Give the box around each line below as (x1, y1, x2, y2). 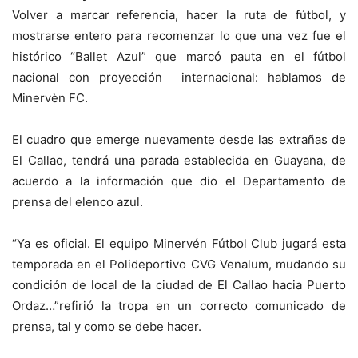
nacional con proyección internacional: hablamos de (12, 70, 346, 86)
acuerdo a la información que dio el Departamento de (12, 173, 346, 189)
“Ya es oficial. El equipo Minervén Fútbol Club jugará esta (12, 236, 346, 252)
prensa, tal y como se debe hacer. (12, 319, 201, 335)
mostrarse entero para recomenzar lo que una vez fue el (12, 28, 346, 44)
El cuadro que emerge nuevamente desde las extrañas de (12, 132, 346, 148)
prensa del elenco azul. (12, 194, 143, 210)
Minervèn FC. (12, 90, 88, 106)
